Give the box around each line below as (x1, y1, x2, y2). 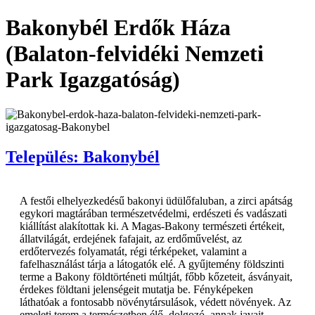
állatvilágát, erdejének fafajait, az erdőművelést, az (20, 232, 242, 245)
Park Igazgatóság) (6, 67, 180, 93)
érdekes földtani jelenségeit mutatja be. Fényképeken (20, 283, 253, 295)
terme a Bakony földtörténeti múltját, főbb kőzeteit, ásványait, (20, 270, 292, 283)
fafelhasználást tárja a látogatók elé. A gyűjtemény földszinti (20, 257, 284, 270)
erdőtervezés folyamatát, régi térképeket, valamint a (20, 245, 247, 257)
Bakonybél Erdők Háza (6, 15, 231, 41)
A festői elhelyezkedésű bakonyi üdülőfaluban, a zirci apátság (20, 194, 292, 207)
